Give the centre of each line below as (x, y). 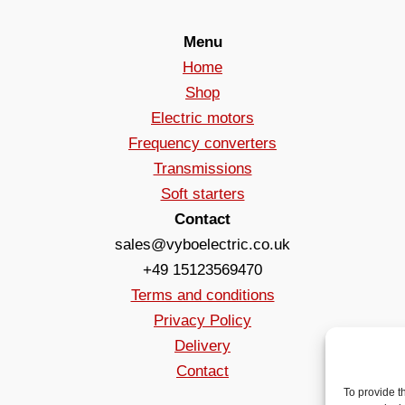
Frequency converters (202, 143)
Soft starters (202, 193)
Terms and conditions (202, 295)
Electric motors (202, 118)
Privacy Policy (202, 320)
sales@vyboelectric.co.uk (202, 244)
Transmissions (202, 168)
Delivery (202, 345)
